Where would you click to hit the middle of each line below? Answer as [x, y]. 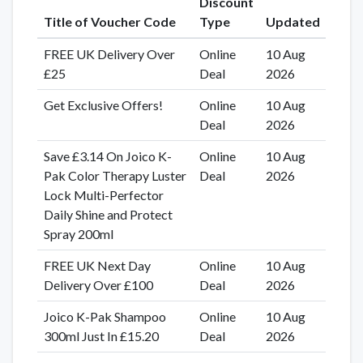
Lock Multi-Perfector [103, 195]
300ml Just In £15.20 [101, 336]
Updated [293, 22]
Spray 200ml [78, 234]
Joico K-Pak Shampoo [105, 317]
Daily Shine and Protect [108, 215]
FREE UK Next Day [97, 266]
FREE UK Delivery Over [109, 54]
